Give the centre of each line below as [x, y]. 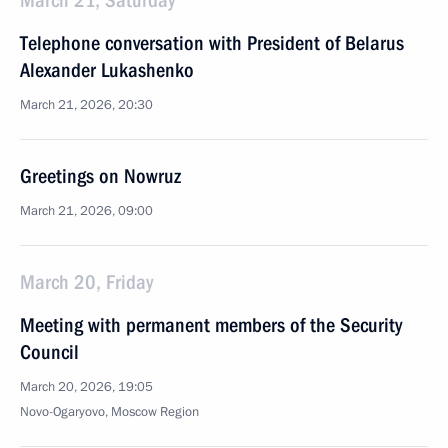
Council [49, 352]
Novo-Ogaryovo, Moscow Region [109, 412]
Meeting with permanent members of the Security [211, 325]
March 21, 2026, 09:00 [86, 211]
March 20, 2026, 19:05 [86, 387]
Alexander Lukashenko [107, 70]
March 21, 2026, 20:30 [86, 105]
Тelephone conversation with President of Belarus [212, 43]
